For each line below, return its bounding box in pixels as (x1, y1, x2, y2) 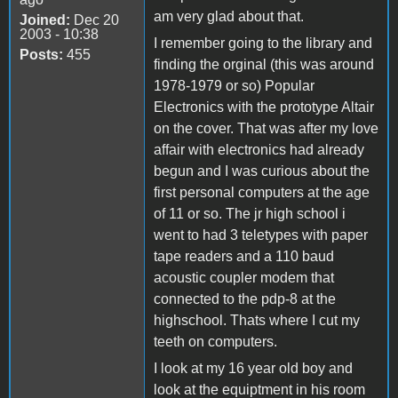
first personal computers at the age (154, 184, 370, 200)
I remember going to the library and (154, 35, 372, 51)
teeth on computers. (154, 333, 277, 349)
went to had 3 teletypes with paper (154, 227, 368, 243)
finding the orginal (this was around (154, 56, 374, 72)
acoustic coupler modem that (154, 269, 334, 285)
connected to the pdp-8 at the (154, 291, 336, 306)
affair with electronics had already (154, 141, 364, 157)
